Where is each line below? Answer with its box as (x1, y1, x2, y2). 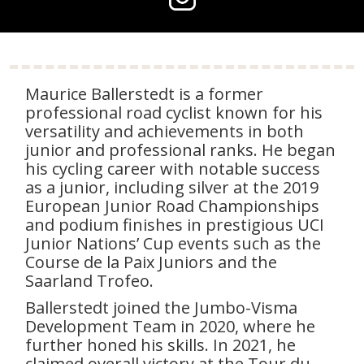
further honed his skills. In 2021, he (25, 334, 296, 357)
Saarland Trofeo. (25, 270, 154, 292)
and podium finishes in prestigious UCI (25, 214, 324, 236)
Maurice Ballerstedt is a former (25, 83, 263, 106)
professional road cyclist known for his (25, 102, 323, 124)
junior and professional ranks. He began (25, 139, 336, 162)
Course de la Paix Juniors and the (25, 251, 277, 274)
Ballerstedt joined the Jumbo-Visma (25, 297, 297, 319)
